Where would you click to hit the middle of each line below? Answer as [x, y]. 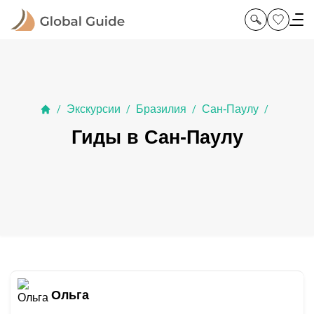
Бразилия [161, 109]
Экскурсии [94, 109]
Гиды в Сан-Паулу [157, 137]
